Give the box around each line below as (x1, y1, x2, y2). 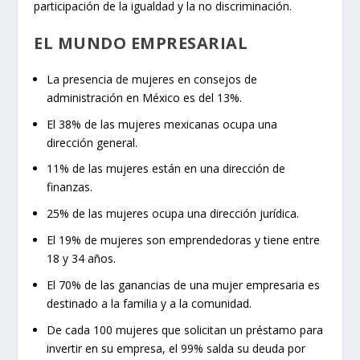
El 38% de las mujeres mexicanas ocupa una (47, 116, 278, 132)
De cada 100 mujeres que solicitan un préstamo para (47, 321, 324, 337)
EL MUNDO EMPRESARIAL (34, 32, 248, 55)
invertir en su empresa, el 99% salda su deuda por (47, 340, 306, 356)
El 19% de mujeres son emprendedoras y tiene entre (47, 232, 321, 248)
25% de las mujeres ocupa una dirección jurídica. (47, 206, 300, 222)
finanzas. (47, 179, 93, 195)
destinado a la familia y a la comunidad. (47, 295, 252, 311)
